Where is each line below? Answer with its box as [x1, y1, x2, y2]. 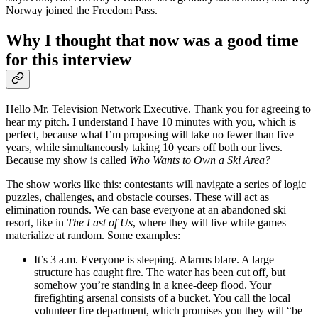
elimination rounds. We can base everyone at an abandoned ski [6, 203, 286, 216]
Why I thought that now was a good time [6, 31, 299, 50]
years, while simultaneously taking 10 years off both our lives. [6, 141, 283, 153]
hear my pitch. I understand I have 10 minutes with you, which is [6, 115, 296, 128]
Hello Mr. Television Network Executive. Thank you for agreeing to [6, 102, 311, 115]
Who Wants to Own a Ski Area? [129, 153, 270, 166]
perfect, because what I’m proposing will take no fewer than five [6, 128, 294, 141]
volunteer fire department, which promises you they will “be [34, 304, 302, 317]
